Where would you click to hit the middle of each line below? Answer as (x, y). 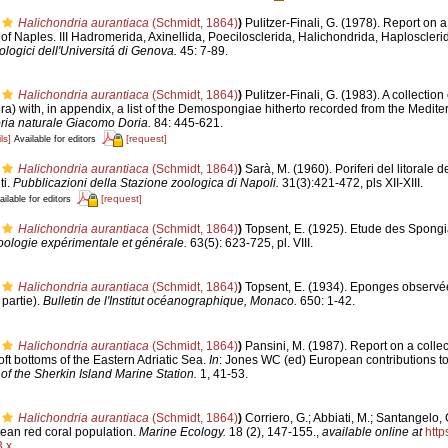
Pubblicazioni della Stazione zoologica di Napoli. (145, 182)
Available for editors (54, 138)
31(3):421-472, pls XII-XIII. (350, 182)
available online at (371, 431)
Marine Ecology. (182, 431)
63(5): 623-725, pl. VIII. (249, 242)
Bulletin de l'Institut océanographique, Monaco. (169, 301)
